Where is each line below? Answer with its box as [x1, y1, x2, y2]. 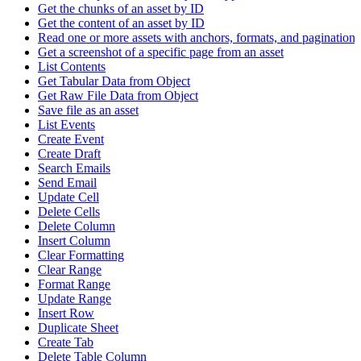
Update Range [38, 292, 111, 305]
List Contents [38, 60, 106, 73]
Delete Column [38, 219, 115, 233]
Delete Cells [38, 205, 100, 218]
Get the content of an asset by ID [38, 16, 205, 30]
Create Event [38, 132, 104, 146]
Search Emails [38, 161, 110, 175]
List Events [38, 118, 95, 131]
